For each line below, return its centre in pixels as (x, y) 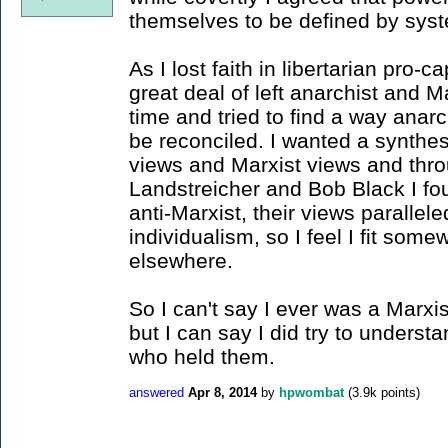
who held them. (202, 356)
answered (156, 392)
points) (398, 392)
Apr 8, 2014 (222, 392)
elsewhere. (181, 260)
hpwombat (311, 392)
